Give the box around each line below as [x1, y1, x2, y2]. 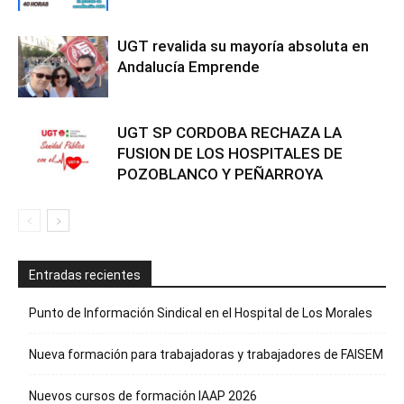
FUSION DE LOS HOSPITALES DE [117, 143, 343, 162]
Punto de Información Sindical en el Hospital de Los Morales [29, 305, 372, 320]
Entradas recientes [29, 267, 141, 282]
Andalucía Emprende [117, 57, 260, 76]
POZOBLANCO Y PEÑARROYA [117, 164, 323, 183]
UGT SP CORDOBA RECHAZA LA [117, 123, 342, 142]
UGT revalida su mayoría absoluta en [117, 36, 369, 55]
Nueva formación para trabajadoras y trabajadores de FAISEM [29, 346, 383, 362]
